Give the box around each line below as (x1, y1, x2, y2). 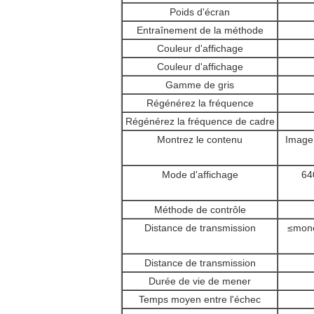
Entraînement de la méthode (136, 25, 264, 36)
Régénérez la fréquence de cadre (125, 116, 275, 127)
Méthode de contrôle (153, 204, 246, 215)
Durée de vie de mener (149, 275, 251, 287)
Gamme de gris (165, 79, 234, 90)
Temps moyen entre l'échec (139, 294, 261, 305)
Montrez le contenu (157, 134, 243, 145)
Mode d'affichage (161, 169, 238, 180)
